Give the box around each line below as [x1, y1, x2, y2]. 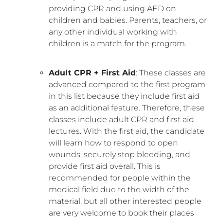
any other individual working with [49, 27, 177, 36]
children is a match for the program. [49, 38, 186, 48]
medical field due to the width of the [49, 184, 189, 194]
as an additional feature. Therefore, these [49, 103, 205, 112]
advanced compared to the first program [49, 79, 205, 89]
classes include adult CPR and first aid [49, 114, 194, 124]
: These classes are [136, 68, 206, 77]
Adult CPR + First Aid [49, 68, 136, 77]
